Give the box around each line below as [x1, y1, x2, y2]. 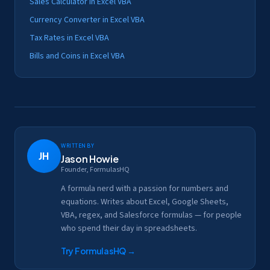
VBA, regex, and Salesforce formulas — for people [61, 209, 242, 222]
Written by [61, 140, 95, 149]
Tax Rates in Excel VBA [30, 32, 109, 45]
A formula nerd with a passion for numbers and [61, 183, 228, 195]
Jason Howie [61, 152, 119, 166]
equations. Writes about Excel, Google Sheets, [61, 196, 228, 209]
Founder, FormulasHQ [61, 165, 130, 175]
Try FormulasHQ [61, 245, 127, 257]
